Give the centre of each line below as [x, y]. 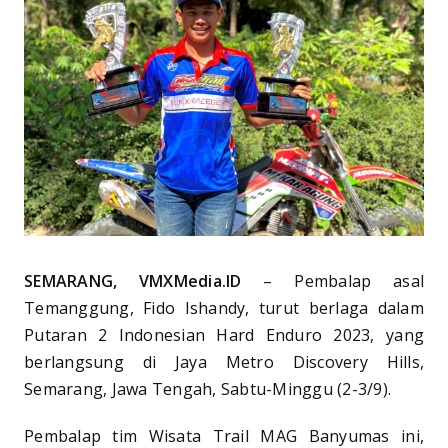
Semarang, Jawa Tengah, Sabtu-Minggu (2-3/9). [207, 388]
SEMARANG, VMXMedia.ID [133, 280]
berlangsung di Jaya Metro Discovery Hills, [224, 361]
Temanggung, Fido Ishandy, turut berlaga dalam [224, 307]
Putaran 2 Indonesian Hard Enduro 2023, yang [224, 334]
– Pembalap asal [332, 280]
